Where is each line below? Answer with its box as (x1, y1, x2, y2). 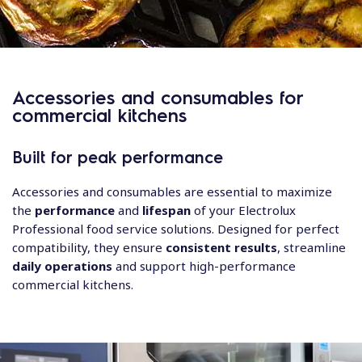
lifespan (142, 202, 191, 218)
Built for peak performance (12, 146, 223, 167)
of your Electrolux (191, 202, 296, 218)
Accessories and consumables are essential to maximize (12, 183, 332, 200)
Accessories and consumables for (12, 85, 303, 108)
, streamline (277, 239, 346, 255)
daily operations (12, 258, 112, 274)
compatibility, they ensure (12, 239, 166, 255)
